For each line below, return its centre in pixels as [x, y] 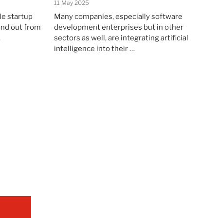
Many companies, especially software [118, 16]
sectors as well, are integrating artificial [121, 38]
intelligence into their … [94, 48]
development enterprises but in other [119, 27]
